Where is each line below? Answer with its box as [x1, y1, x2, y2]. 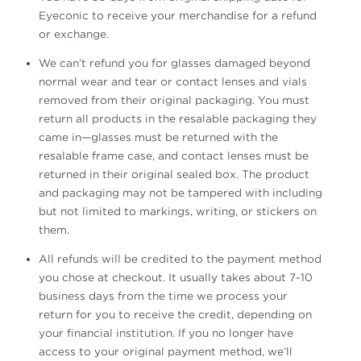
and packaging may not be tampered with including [39, 187, 322, 199]
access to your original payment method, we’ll [39, 346, 293, 358]
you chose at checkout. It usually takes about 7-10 [39, 272, 313, 284]
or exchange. [39, 28, 109, 40]
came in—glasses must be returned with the [39, 131, 278, 143]
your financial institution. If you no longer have [39, 327, 293, 339]
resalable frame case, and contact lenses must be [39, 150, 309, 162]
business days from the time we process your [39, 290, 288, 302]
